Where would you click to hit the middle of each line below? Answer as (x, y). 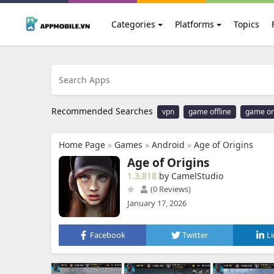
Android (168, 145)
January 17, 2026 (157, 203)
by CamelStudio (191, 176)
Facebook (108, 235)
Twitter (195, 235)
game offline (210, 112)
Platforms (194, 24)
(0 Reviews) (170, 189)
